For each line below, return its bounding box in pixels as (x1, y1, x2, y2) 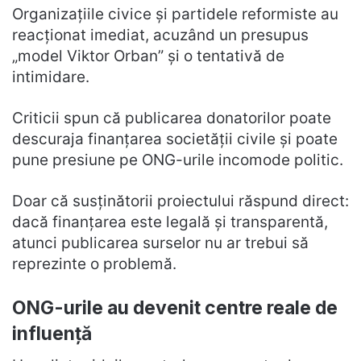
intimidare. (12, 67, 89, 86)
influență (12, 322, 92, 345)
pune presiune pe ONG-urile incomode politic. (12, 150, 343, 169)
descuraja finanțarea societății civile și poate (12, 129, 338, 148)
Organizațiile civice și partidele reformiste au (12, 4, 338, 23)
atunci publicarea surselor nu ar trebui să (12, 233, 309, 252)
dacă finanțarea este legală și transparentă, (12, 212, 328, 231)
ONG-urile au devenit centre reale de (12, 296, 338, 319)
